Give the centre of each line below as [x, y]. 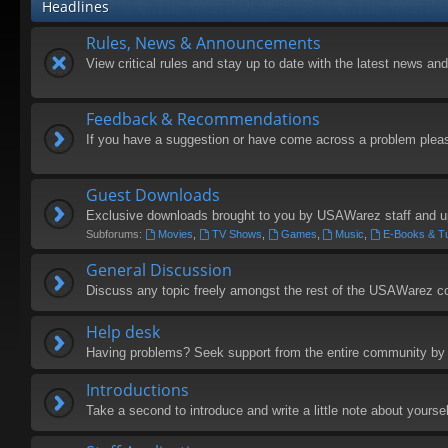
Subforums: [114, 234]
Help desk [123, 332]
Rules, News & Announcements [203, 43]
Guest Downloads [153, 195]
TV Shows [236, 234]
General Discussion [159, 270]
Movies [175, 234]
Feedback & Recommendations [203, 119]
